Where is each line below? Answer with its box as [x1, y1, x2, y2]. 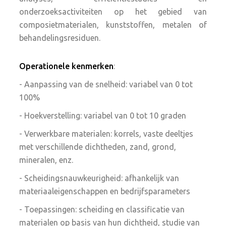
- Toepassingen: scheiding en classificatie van [19, 205, 185, 214]
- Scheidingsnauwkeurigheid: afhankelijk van [19, 174, 180, 183]
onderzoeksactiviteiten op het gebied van [19, 7, 207, 16]
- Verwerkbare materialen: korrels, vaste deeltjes [19, 129, 194, 138]
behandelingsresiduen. [19, 33, 101, 42]
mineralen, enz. [19, 155, 74, 164]
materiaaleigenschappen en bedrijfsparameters [19, 187, 191, 196]
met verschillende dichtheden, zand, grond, [19, 142, 177, 151]
